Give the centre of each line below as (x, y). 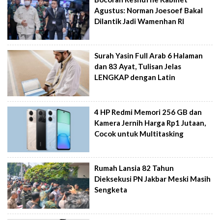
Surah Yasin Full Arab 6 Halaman (149, 56)
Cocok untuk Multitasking (139, 133)
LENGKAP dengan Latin (135, 77)
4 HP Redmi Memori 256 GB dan (148, 112)
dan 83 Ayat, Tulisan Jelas (138, 67)
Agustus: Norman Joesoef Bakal (149, 10)
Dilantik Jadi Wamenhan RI (139, 21)
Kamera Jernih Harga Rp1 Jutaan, (150, 123)
